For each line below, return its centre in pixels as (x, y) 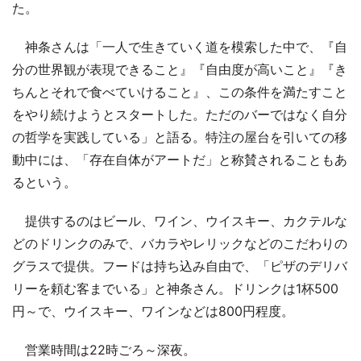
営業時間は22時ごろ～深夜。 (104, 349)
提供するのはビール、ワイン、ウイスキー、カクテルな (180, 220)
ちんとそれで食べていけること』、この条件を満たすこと (180, 91)
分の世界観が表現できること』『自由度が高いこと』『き (180, 69)
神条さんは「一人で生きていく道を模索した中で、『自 (180, 46)
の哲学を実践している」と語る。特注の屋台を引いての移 (180, 137)
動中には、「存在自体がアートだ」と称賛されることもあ (180, 159)
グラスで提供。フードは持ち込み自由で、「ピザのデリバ (180, 266)
